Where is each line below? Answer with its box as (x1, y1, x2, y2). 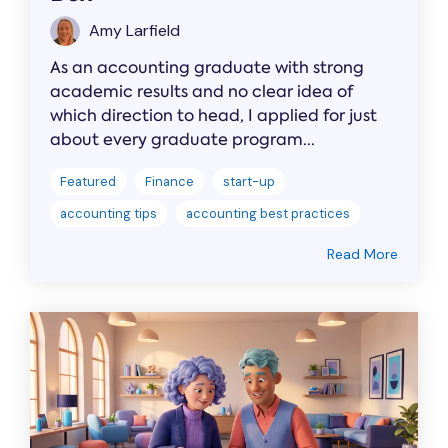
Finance (145, 173, 194, 191)
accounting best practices (186, 205, 350, 223)
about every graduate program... (50, 129, 315, 151)
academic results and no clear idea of (50, 81, 353, 103)
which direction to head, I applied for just (50, 105, 377, 127)
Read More (327, 245, 398, 264)
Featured (60, 173, 116, 191)
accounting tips (60, 205, 157, 223)
